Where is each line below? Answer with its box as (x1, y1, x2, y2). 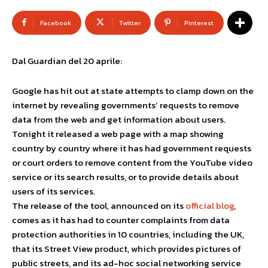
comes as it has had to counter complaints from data (12, 213, 230, 227)
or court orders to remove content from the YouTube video (12, 156, 252, 169)
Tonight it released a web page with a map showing (12, 127, 224, 141)
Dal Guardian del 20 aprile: (12, 54, 122, 68)
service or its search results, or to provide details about (12, 170, 239, 184)
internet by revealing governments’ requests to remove (12, 98, 239, 112)
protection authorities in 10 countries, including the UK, (12, 227, 244, 241)
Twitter (119, 18, 141, 28)
